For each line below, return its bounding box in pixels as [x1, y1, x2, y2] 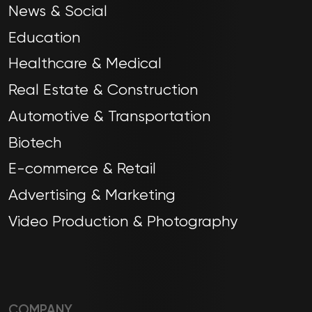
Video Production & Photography [8, 214, 237, 231]
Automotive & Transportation [8, 109, 210, 125]
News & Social [8, 3, 107, 19]
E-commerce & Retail [8, 162, 156, 178]
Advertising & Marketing [8, 188, 175, 204]
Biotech [8, 135, 61, 151]
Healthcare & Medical [8, 56, 162, 72]
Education [8, 30, 80, 46]
